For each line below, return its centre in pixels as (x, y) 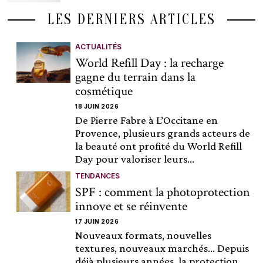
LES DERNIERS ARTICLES (131, 19)
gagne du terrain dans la (136, 77)
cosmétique (104, 91)
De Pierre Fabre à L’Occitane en (147, 120)
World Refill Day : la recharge (150, 63)
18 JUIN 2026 (97, 106)
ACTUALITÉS (99, 46)
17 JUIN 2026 (97, 221)
